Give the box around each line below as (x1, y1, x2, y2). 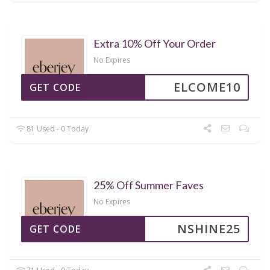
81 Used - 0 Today (25, 123, 89, 134)
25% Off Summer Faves (93, 178, 204, 192)
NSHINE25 (177, 220, 240, 237)
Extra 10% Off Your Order (93, 36, 216, 50)
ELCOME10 (174, 78, 240, 95)
